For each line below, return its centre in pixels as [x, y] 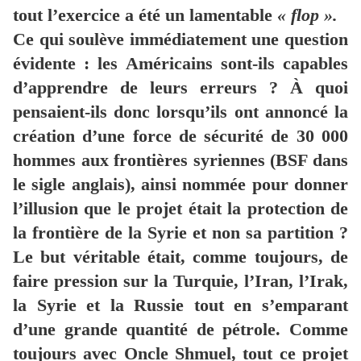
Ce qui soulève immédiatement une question [180, 39]
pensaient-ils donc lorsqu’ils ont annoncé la [180, 112]
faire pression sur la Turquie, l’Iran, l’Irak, [180, 281]
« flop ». [307, 15]
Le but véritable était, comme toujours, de [180, 257]
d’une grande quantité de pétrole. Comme [180, 330]
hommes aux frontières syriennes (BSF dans [180, 160]
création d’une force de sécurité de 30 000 [180, 136]
